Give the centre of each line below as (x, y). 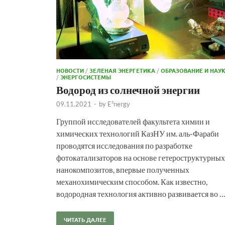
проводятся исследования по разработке (124, 145)
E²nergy (119, 104)
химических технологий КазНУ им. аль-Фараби (138, 133)
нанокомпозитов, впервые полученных (123, 169)
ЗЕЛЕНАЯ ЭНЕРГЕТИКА (122, 70)
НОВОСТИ (70, 70)
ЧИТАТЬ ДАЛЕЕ (85, 219)
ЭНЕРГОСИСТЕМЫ (86, 77)
